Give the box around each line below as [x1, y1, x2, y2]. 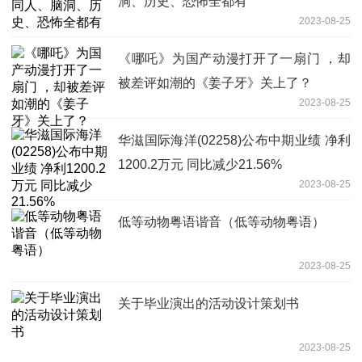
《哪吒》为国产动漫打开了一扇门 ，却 [118, 51, 351, 65]
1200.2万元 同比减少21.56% [118, 157, 282, 171]
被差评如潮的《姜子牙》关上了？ [118, 75, 312, 90]
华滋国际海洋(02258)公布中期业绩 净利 [118, 133, 351, 147]
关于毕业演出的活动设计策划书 [118, 296, 299, 310]
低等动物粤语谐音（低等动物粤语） [118, 214, 325, 229]
